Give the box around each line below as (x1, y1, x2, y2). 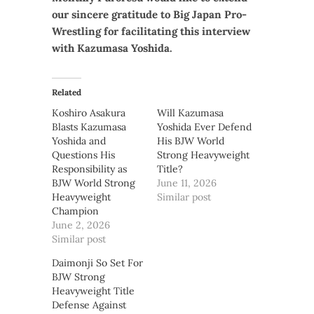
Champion (52, 204, 99, 217)
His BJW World (157, 134, 224, 147)
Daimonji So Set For (52, 256, 143, 269)
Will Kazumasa (157, 106, 224, 119)
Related (52, 86, 81, 97)
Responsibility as (52, 162, 127, 175)
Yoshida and (52, 134, 106, 147)
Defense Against (52, 298, 126, 311)
